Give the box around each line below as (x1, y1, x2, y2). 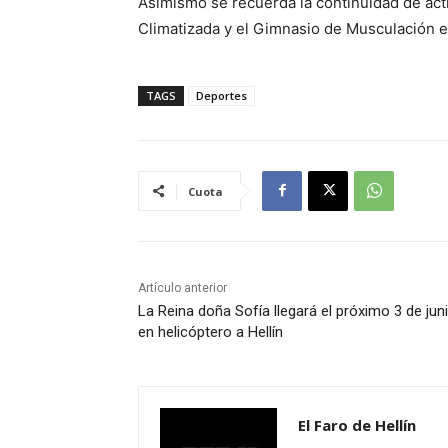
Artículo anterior (138, 280, 227, 295)
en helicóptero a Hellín (138, 322, 283, 341)
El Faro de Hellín (298, 414, 416, 435)
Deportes (196, 87, 247, 103)
